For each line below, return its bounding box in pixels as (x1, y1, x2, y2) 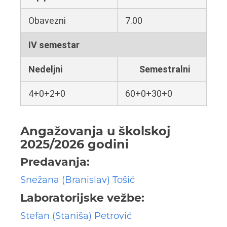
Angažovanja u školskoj (20, 124, 170, 139)
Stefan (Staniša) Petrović (20, 210, 132, 222)
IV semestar (28, 40, 80, 51)
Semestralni (139, 64, 190, 75)
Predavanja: (20, 155, 90, 169)
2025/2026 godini (20, 137, 129, 152)
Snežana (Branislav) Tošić (20, 174, 135, 186)
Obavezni (28, 15, 66, 26)
